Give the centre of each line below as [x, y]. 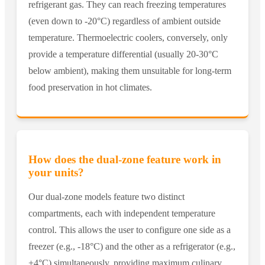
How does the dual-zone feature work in [125, 159]
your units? [56, 172]
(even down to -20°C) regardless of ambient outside [125, 21]
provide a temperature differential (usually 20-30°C [123, 54]
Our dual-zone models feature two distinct [106, 196]
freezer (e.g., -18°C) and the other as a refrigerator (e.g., [132, 246]
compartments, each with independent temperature [122, 213]
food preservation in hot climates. [90, 87]
